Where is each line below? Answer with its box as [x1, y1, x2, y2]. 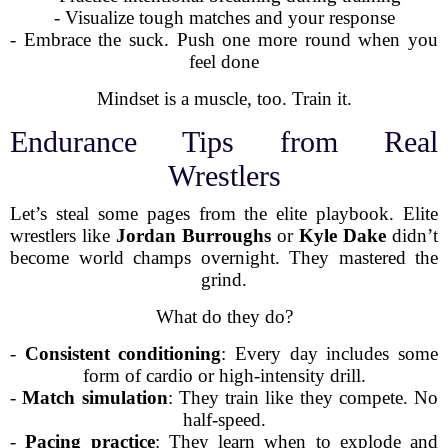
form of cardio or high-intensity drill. [82, 365, 366, 386]
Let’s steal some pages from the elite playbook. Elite [10, 203, 438, 224]
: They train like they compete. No [167, 387, 438, 408]
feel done [189, 51, 259, 72]
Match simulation [22, 387, 168, 408]
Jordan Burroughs [116, 225, 271, 246]
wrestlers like [10, 225, 116, 246]
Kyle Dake [299, 225, 386, 246]
